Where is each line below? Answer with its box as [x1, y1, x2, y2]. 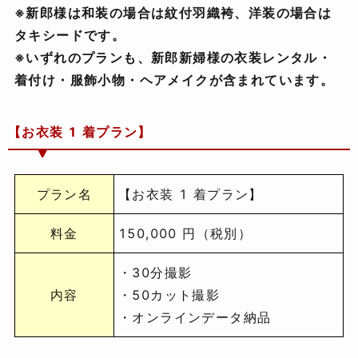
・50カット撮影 [118, 287, 221, 304]
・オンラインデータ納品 [118, 309, 272, 326]
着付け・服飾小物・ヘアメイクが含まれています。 [14, 72, 335, 89]
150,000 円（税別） [118, 225, 253, 242]
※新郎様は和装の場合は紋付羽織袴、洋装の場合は [14, 5, 332, 22]
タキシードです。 [14, 27, 126, 44]
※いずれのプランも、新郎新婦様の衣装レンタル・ [14, 50, 332, 66]
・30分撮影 [118, 265, 193, 281]
